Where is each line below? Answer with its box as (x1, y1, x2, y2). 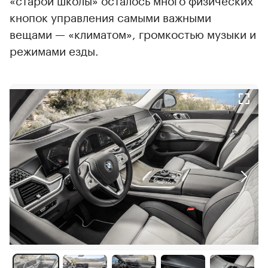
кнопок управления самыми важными (10, 7, 211, 25)
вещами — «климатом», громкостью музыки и (10, 23, 256, 42)
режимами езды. (10, 40, 99, 59)
